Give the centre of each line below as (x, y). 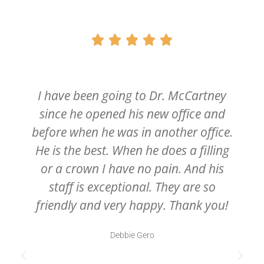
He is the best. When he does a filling (132, 150)
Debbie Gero (132, 235)
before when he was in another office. (132, 132)
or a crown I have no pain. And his (132, 169)
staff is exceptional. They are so (132, 187)
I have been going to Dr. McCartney (132, 95)
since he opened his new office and (132, 114)
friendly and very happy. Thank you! (132, 205)
